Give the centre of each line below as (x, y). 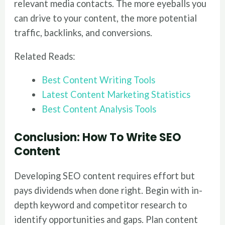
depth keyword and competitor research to (101, 205)
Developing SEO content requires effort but (105, 176)
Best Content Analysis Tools (99, 109)
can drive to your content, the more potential (106, 18)
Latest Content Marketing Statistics (116, 95)
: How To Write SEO (129, 137)
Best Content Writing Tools (98, 80)
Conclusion (46, 137)
